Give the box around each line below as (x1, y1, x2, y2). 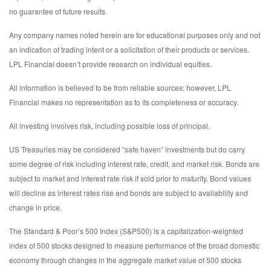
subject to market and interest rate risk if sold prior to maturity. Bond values (9, 172, 251, 183)
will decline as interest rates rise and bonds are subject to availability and (9, 187, 248, 198)
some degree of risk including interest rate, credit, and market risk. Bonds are (9, 158, 260, 169)
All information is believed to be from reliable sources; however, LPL (9, 82, 231, 93)
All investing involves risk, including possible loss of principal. (9, 120, 210, 131)
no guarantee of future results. (9, 5, 107, 16)
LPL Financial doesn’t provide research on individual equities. (9, 58, 212, 69)
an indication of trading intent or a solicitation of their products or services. (9, 44, 249, 54)
